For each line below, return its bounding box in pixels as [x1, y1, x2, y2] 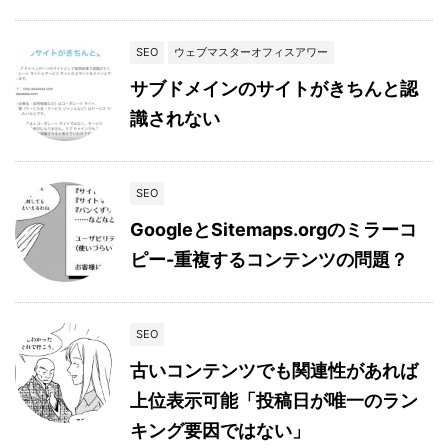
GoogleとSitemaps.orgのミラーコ [130, 219, 417, 241]
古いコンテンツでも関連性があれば [130, 360, 418, 382]
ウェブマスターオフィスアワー [174, 45, 328, 60]
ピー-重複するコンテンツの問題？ [130, 249, 408, 271]
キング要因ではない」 [130, 420, 310, 442]
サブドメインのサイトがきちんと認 [130, 78, 418, 100]
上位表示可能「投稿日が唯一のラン [130, 390, 418, 412]
